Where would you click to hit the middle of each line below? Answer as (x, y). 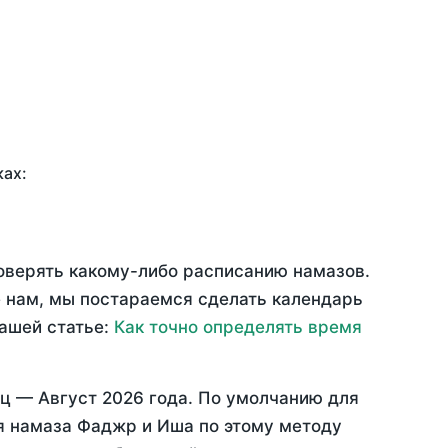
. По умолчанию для (273, 398)
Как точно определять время (238, 327)
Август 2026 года (113, 398)
